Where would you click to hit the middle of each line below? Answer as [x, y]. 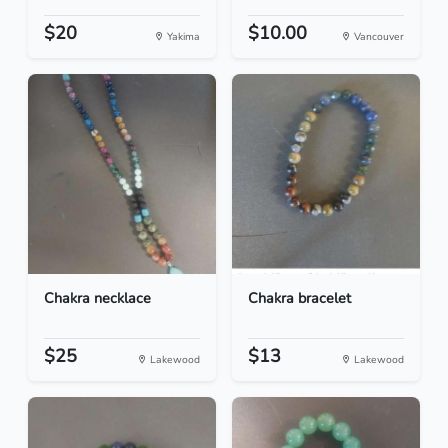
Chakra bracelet [299, 298]
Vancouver [377, 37]
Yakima [182, 37]
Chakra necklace [97, 298]
